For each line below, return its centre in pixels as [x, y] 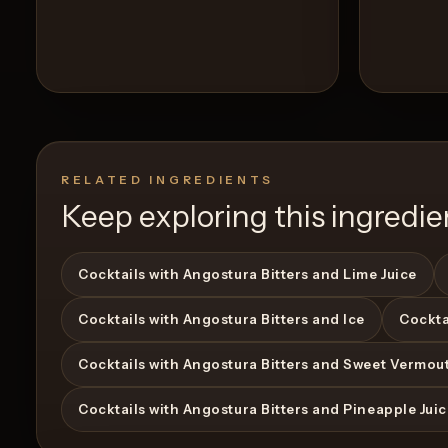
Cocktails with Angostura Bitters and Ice [221, 318]
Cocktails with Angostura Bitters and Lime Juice [247, 273]
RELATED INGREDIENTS [168, 179]
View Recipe [249, 347]
